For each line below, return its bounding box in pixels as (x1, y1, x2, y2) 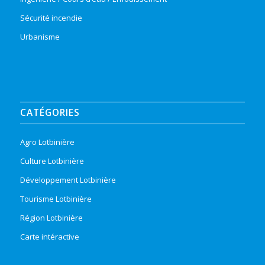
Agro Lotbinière (20, 137, 75, 148)
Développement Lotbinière (20, 174, 116, 186)
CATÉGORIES (20, 106, 80, 119)
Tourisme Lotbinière (20, 193, 92, 205)
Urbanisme (20, 31, 60, 43)
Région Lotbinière (20, 212, 83, 224)
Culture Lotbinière (20, 156, 84, 167)
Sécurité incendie (20, 12, 82, 24)
